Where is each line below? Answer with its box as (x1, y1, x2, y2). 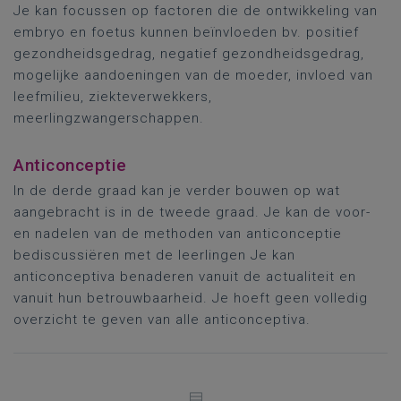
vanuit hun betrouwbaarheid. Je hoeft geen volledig (13, 290, 368, 306)
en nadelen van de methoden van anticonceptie (13, 226, 342, 242)
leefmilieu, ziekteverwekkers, (13, 89, 212, 105)
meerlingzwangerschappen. (13, 110, 204, 126)
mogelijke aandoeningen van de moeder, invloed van (13, 67, 373, 83)
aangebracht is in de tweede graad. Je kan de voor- (13, 204, 371, 220)
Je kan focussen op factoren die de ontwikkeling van (13, 3, 378, 19)
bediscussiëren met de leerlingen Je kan (13, 247, 295, 263)
